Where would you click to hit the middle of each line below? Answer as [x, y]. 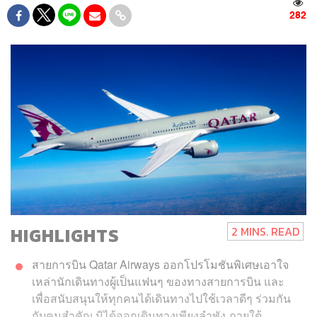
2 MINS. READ [265, 232]
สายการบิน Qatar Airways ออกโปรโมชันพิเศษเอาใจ [160, 265]
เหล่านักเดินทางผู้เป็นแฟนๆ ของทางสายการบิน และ [158, 282]
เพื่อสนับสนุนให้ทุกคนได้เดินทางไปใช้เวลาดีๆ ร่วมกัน [161, 299]
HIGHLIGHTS [65, 236]
